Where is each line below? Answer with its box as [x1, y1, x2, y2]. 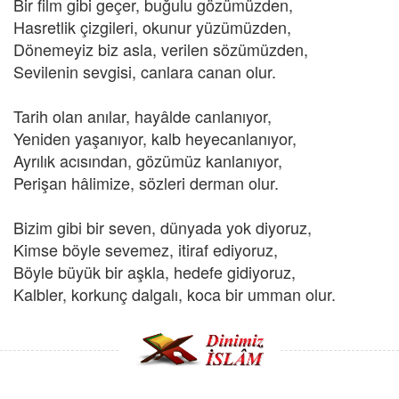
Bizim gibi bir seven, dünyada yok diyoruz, [13, 216, 312, 239]
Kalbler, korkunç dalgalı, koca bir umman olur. [13, 282, 336, 305]
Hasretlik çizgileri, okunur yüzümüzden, [13, 15, 291, 38]
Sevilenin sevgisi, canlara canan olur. [13, 60, 276, 83]
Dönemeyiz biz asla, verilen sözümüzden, [13, 37, 308, 61]
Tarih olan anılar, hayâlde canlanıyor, [13, 104, 272, 127]
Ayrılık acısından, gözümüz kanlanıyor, [13, 149, 282, 172]
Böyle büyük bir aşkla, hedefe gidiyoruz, [13, 260, 296, 283]
